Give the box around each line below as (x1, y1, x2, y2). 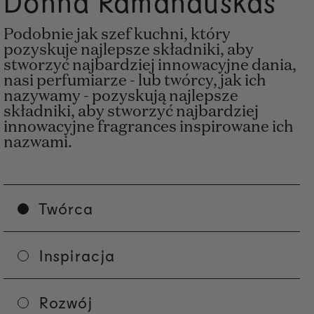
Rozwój (39, 293, 93, 312)
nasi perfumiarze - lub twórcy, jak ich (4, 74, 266, 90)
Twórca (39, 199, 93, 218)
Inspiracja (39, 246, 116, 265)
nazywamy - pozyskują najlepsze (4, 89, 238, 105)
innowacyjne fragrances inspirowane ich (4, 120, 294, 136)
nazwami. (4, 135, 72, 151)
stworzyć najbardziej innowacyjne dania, (4, 58, 296, 74)
